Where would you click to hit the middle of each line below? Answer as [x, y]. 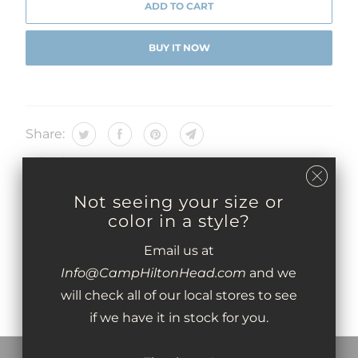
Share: [45, 134]
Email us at [179, 250]
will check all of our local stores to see [179, 295]
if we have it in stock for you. [179, 317]
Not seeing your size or [179, 202]
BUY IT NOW [179, 48]
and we [272, 272]
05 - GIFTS [80, 179]
